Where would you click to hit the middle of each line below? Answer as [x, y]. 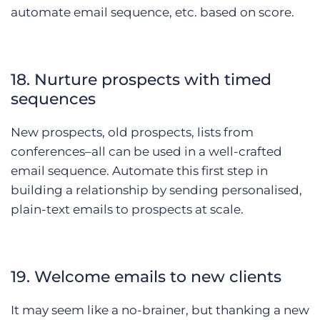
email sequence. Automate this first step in [139, 170]
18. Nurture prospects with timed [141, 79]
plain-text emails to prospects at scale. [127, 209]
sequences [53, 99]
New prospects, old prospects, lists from [132, 132]
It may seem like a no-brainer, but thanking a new [160, 310]
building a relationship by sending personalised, [156, 190]
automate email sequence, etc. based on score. [152, 12]
